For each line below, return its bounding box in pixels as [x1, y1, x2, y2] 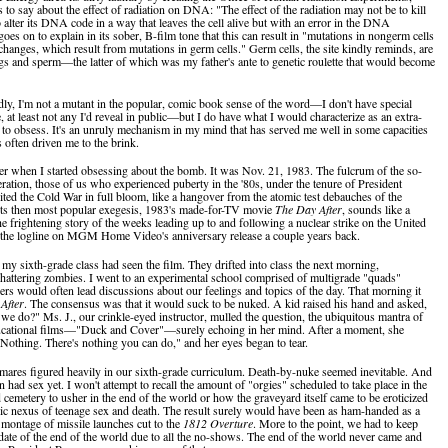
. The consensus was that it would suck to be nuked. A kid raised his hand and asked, [24, 294, 427, 311]
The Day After [275, 201, 342, 218]
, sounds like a [342, 201, 410, 218]
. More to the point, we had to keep [253, 414, 418, 431]
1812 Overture [183, 414, 253, 431]
